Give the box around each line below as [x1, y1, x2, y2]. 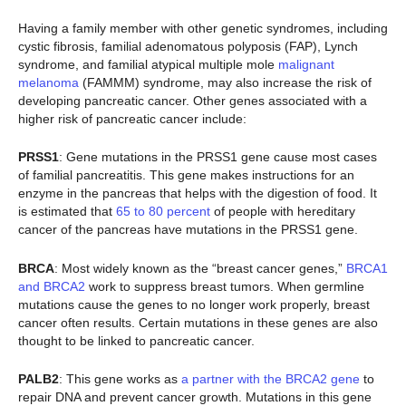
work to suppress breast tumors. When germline [85, 278, 364, 294]
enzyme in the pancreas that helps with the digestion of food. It [18, 186, 377, 201]
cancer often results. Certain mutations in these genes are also [18, 314, 378, 330]
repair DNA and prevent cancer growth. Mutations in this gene [18, 389, 372, 404]
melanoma [18, 74, 79, 90]
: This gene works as [59, 371, 181, 386]
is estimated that [18, 204, 116, 219]
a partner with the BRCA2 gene [181, 371, 360, 386]
